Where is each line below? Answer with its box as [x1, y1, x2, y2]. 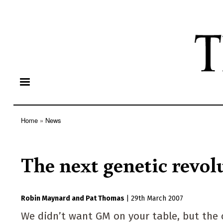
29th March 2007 [131, 194, 183, 203]
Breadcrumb [21, 123, 60, 133]
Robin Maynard [21, 194, 70, 203]
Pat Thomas [86, 194, 124, 203]
